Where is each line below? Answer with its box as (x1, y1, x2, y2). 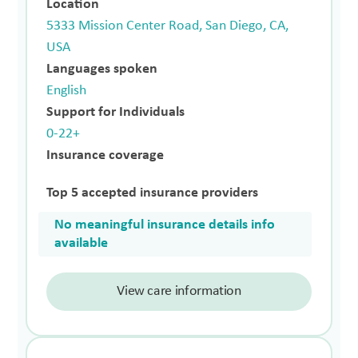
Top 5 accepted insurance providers (46, 185, 259, 201)
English (46, 82, 87, 98)
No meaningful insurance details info (54, 217, 276, 233)
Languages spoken (46, 61, 158, 77)
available (54, 235, 109, 251)
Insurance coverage (46, 147, 165, 163)
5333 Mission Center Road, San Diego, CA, (46, 18, 289, 34)
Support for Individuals (46, 104, 185, 120)
